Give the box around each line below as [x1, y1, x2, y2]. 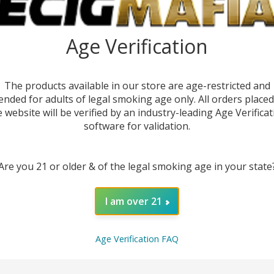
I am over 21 [105, 194, 162, 209]
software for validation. [84, 119, 190, 133]
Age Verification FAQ [95, 232, 179, 245]
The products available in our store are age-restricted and [4, 79, 270, 93]
